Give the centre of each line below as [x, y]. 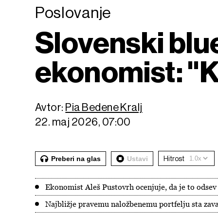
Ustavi [137, 158]
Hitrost [174, 158]
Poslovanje [73, 13]
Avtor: [50, 107]
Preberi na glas [76, 158]
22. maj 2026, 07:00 [83, 122]
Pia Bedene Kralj [104, 107]
